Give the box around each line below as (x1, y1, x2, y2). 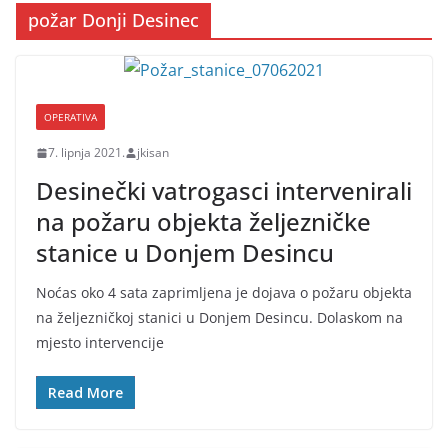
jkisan (137, 144, 169, 161)
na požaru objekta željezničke (36, 205, 371, 238)
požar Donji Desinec (28, 8, 199, 32)
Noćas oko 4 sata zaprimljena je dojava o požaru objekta (36, 283, 412, 302)
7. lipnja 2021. (48, 144, 125, 161)
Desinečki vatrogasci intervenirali (36, 174, 412, 207)
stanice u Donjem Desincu (36, 236, 334, 269)
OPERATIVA (44, 110, 97, 124)
